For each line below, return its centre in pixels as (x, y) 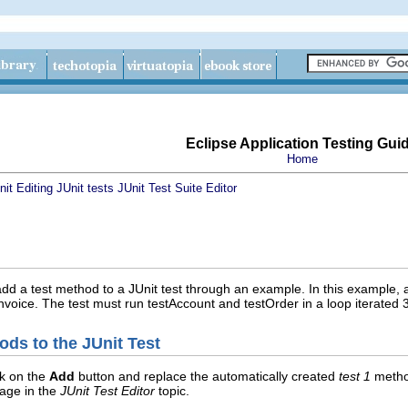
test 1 (355, 376)
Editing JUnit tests (65, 188)
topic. (172, 391)
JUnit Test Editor (107, 391)
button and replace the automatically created (207, 376)
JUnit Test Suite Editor (177, 188)
